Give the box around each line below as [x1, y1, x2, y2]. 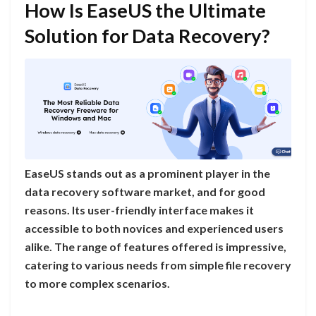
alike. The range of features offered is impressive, [25, 240, 286, 254]
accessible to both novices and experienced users [25, 221, 284, 236]
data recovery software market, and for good [25, 185, 265, 199]
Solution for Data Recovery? [25, 24, 270, 48]
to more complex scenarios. [25, 276, 170, 291]
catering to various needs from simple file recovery [25, 258, 291, 272]
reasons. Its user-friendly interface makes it [25, 203, 254, 217]
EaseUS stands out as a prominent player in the [25, 166, 270, 181]
